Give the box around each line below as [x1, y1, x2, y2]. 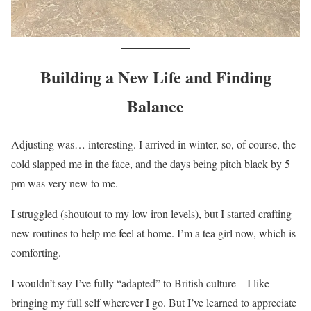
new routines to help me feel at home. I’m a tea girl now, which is [11, 226, 296, 241]
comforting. [11, 245, 61, 260]
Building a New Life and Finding [40, 65, 271, 90]
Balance [127, 94, 184, 119]
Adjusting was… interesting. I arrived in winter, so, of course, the [11, 137, 296, 152]
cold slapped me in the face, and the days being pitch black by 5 [11, 156, 290, 171]
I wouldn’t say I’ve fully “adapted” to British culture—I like [11, 276, 269, 291]
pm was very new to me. [11, 176, 118, 191]
